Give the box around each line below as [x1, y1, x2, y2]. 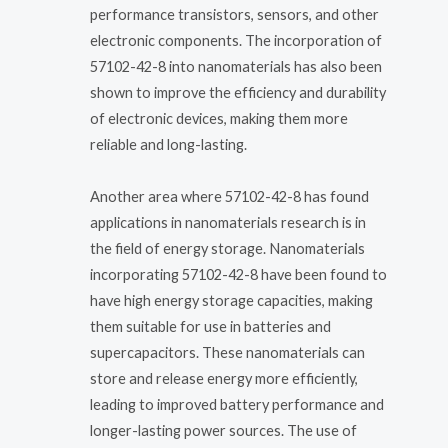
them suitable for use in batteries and [90, 317, 331, 335]
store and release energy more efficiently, [90, 369, 358, 387]
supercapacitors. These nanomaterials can [90, 343, 365, 361]
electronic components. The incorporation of [90, 32, 382, 50]
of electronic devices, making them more [90, 110, 348, 128]
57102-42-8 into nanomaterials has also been [90, 58, 382, 76]
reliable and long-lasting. [90, 136, 247, 154]
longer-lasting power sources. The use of [90, 421, 357, 439]
